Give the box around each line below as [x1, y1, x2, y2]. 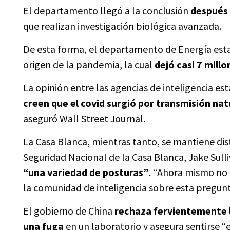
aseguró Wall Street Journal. [23, 112, 145, 125]
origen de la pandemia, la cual [23, 58, 155, 71]
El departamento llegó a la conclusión [23, 4, 190, 17]
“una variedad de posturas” [23, 166, 149, 179]
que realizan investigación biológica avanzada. [23, 20, 221, 32]
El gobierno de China [23, 204, 112, 217]
